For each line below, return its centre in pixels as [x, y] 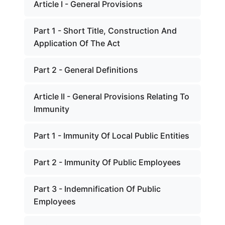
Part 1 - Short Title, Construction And [105, 31]
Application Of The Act [77, 43]
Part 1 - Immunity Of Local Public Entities [111, 136]
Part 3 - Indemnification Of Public [97, 189]
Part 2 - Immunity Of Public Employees [107, 162]
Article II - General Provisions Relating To [111, 96]
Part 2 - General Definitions [86, 70]
